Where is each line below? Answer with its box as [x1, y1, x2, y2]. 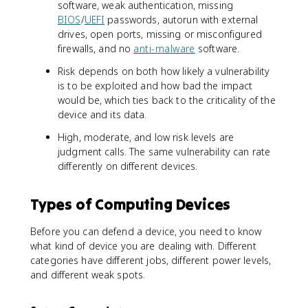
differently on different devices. [58, 159, 198, 173]
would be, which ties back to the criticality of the [58, 93, 276, 107]
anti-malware [133, 41, 195, 55]
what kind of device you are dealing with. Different [30, 239, 256, 252]
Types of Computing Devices [30, 194, 231, 214]
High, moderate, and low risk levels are [58, 130, 234, 144]
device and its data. [58, 107, 147, 121]
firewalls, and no [58, 41, 134, 55]
